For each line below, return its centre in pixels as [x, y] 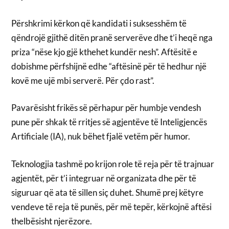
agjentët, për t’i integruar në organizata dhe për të [104, 178]
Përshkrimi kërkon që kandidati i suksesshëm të [99, 23]
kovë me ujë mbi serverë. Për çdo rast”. [83, 80]
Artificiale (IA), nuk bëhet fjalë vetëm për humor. [101, 136]
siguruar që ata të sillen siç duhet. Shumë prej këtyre [108, 192]
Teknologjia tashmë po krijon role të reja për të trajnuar [113, 164]
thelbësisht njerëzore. [52, 221]
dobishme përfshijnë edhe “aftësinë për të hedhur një [109, 66]
